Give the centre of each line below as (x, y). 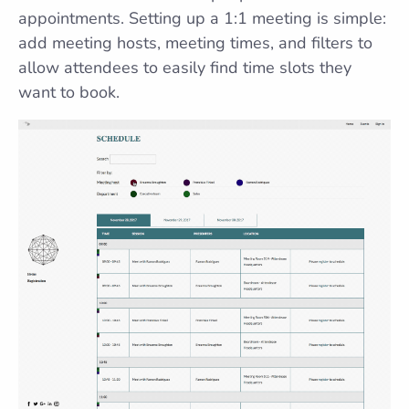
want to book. (69, 93)
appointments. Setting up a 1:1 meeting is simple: (202, 19)
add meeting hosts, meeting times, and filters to (195, 43)
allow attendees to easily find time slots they (185, 68)
